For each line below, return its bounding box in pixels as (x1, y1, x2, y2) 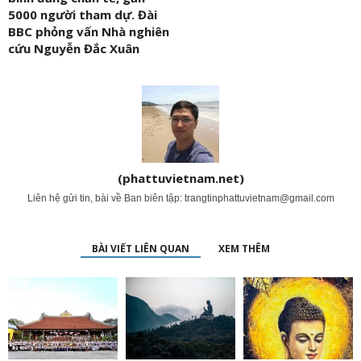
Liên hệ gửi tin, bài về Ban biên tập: (27, 193, 185, 204)
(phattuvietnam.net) (117, 170, 244, 186)
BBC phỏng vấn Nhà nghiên (8, 23, 169, 39)
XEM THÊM (218, 242, 270, 255)
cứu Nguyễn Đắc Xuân (8, 40, 139, 56)
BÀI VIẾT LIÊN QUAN (91, 242, 189, 255)
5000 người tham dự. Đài (8, 6, 157, 23)
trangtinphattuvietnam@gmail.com (184, 193, 334, 204)
